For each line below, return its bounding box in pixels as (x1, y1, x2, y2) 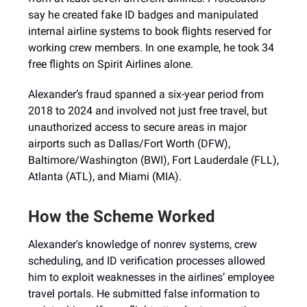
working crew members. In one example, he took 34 (28, 41, 274, 54)
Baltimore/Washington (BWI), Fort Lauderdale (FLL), (28, 153, 279, 167)
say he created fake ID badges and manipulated (28, 8, 258, 21)
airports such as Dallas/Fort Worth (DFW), (28, 137, 230, 150)
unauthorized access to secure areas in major (28, 121, 247, 134)
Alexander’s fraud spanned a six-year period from (28, 88, 264, 101)
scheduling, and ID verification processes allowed (28, 254, 265, 267)
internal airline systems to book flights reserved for (28, 25, 271, 38)
